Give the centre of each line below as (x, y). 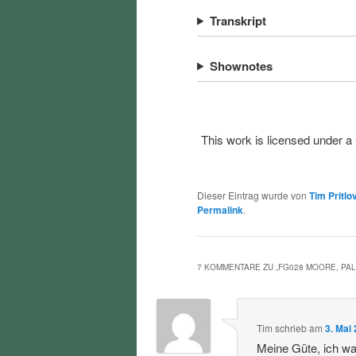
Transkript (238, 20)
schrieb (291, 327)
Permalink (220, 209)
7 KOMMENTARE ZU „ (238, 267)
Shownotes (241, 66)
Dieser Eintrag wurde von (253, 195)
